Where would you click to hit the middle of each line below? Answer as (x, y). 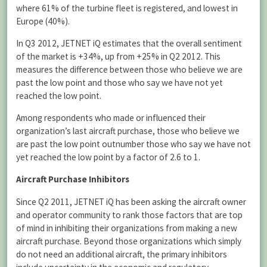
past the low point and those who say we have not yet (119, 83)
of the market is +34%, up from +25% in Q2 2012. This (118, 56)
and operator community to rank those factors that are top (129, 215)
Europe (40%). (43, 21)
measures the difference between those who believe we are (129, 69)
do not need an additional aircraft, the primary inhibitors (122, 254)
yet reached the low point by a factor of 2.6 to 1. (108, 157)
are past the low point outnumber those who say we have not (133, 144)
